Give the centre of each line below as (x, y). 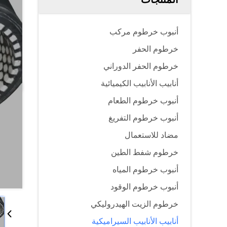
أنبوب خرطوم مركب (144, 32)
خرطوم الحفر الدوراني (141, 66)
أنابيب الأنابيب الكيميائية (140, 83)
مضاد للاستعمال (152, 135)
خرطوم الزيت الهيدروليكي (135, 204)
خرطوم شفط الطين (145, 152)
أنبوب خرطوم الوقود (144, 187)
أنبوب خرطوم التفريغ (143, 118)
